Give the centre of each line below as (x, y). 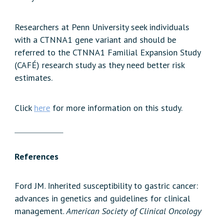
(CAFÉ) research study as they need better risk (100, 65)
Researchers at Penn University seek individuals (102, 27)
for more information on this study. (116, 108)
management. (40, 211)
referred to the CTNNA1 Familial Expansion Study (108, 53)
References (36, 157)
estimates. (34, 78)
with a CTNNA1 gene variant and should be (95, 40)
